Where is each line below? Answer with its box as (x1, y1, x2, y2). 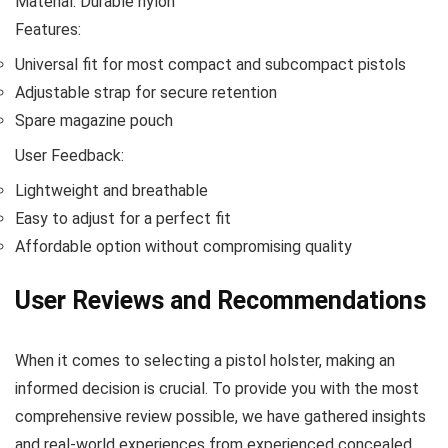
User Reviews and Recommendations (15, 285, 426, 315)
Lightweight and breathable (15, 180, 208, 200)
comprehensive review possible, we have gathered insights (15, 406, 426, 426)
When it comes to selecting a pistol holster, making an (15, 350, 395, 370)
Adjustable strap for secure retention (15, 82, 277, 102)
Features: (15, 19, 81, 39)
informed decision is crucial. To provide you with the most (15, 378, 419, 398)
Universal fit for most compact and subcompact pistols (15, 54, 406, 74)
